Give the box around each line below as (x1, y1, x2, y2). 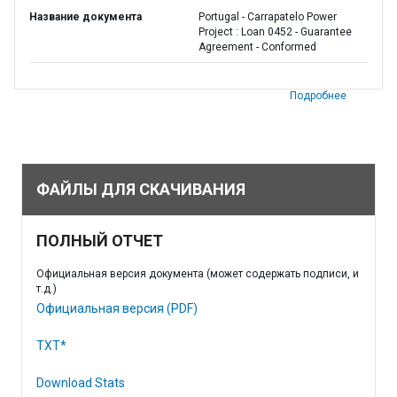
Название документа (29, 11, 142, 23)
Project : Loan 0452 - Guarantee (198, 26, 352, 38)
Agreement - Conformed (198, 41, 316, 53)
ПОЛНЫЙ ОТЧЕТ (36, 231, 163, 250)
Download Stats (36, 376, 125, 390)
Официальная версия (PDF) (36, 301, 198, 315)
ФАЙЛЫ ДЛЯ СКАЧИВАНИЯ (36, 180, 245, 198)
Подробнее (290, 90, 346, 102)
